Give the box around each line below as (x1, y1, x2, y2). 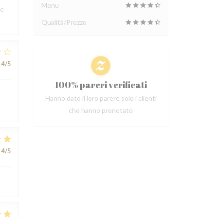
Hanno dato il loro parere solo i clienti (45, 94, 157, 102)
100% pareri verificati (54, 79, 147, 91)
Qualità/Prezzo (41, 18, 87, 26)
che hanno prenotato (69, 106, 133, 114)
